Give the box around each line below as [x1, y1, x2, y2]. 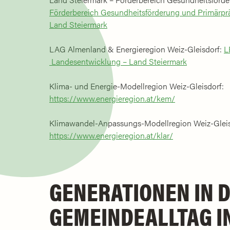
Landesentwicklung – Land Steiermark [49, 55, 187, 67]
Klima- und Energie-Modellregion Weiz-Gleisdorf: [49, 80, 224, 92]
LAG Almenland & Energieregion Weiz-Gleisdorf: [49, 43, 224, 55]
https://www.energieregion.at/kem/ [49, 92, 175, 104]
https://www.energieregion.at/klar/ [49, 129, 173, 141]
